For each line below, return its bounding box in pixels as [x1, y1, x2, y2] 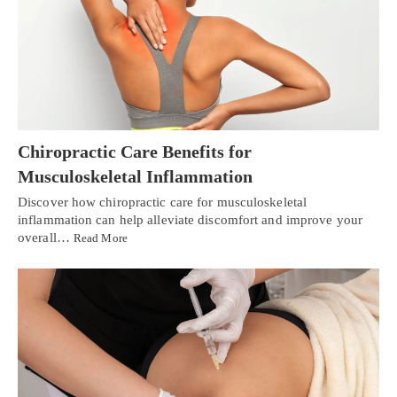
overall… [18, 230, 74, 245]
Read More [73, 230, 128, 245]
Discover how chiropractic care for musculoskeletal [18, 194, 307, 209]
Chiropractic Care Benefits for [18, 141, 252, 161]
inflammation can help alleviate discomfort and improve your [18, 212, 362, 227]
